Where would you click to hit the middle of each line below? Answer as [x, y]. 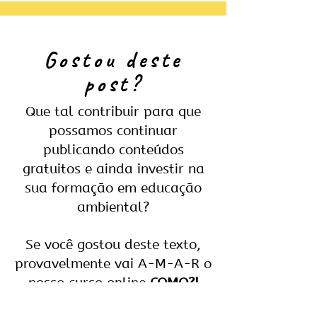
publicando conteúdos [113, 150]
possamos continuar [113, 131]
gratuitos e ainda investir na [113, 169]
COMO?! [174, 283]
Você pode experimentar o [113, 302]
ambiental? [113, 208]
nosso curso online [89, 283]
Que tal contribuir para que [113, 112]
